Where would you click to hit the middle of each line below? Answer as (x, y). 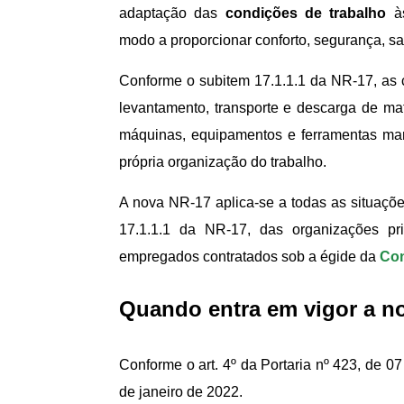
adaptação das (172, 13)
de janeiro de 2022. (181, 392)
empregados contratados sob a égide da (249, 257)
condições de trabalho (306, 13)
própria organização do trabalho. (223, 162)
